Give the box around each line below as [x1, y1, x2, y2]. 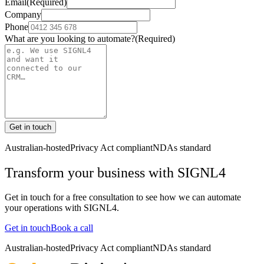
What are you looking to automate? [5, 33, 135, 44]
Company [5, 9, 41, 19]
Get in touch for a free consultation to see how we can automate [5, 192, 241, 203]
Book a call [51, 223, 93, 233]
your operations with [5, 203, 84, 213]
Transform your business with [5, 164, 177, 180]
